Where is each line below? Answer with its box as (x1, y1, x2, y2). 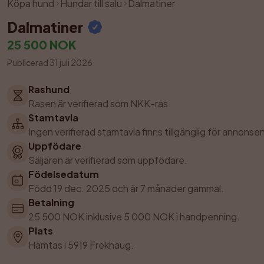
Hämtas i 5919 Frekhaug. (28, 239, 134, 251)
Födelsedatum (28, 168, 99, 180)
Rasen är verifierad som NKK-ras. (28, 97, 171, 110)
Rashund (28, 83, 70, 95)
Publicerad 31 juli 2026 (7, 57, 93, 68)
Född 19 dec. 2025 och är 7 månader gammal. (28, 182, 224, 194)
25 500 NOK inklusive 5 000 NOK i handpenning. (28, 210, 240, 223)
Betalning (28, 196, 74, 209)
